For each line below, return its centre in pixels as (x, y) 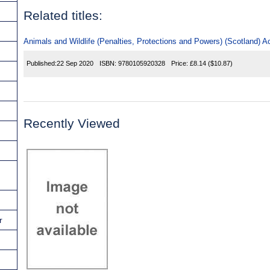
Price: (181, 64)
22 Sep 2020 (75, 64)
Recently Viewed (72, 124)
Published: (42, 64)
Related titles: (63, 16)
